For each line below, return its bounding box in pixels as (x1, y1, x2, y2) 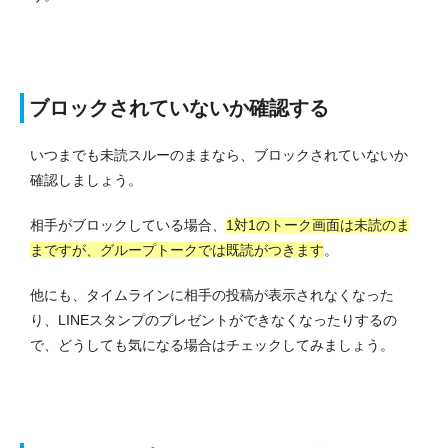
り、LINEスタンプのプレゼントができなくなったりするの (30, 312, 397, 329)
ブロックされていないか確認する (29, 97, 329, 120)
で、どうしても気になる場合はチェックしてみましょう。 (30, 337, 394, 354)
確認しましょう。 (30, 172, 142, 189)
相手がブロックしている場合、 (30, 217, 226, 234)
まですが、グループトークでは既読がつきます (30, 242, 324, 259)
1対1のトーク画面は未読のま (226, 217, 410, 234)
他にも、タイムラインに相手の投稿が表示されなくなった (30, 287, 394, 304)
